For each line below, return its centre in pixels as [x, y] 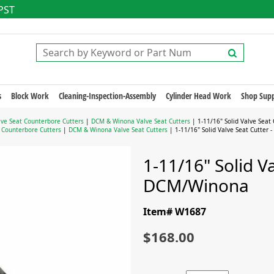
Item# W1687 [175, 212]
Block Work [30, 96]
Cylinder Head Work [198, 96]
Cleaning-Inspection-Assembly [107, 96]
